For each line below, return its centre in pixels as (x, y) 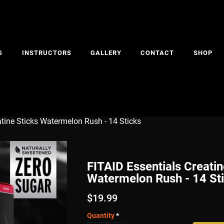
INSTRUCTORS (46, 53)
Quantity (101, 215)
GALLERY (106, 53)
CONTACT (157, 53)
